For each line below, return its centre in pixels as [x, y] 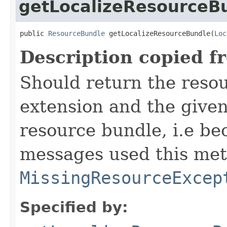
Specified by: [74, 207]
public [34, 33]
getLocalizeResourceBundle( [160, 33]
